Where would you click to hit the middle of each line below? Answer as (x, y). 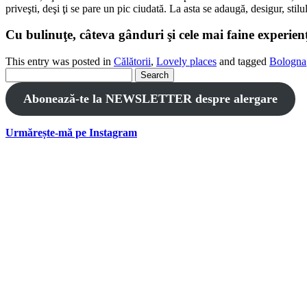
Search (20, 73)
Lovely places (186, 61)
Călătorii (132, 61)
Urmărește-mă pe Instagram (71, 132)
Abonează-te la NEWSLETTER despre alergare (150, 98)
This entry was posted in (60, 61)
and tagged (243, 61)
